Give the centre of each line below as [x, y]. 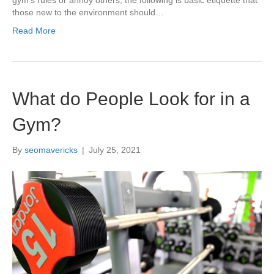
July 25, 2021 [115, 150]
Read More [34, 30]
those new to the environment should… [88, 12]
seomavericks [51, 150]
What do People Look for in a [131, 98]
